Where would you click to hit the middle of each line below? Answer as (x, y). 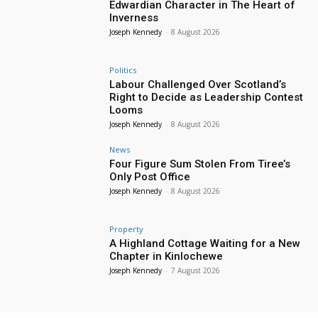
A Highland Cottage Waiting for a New (205, 243)
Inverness (134, 18)
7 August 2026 (196, 270)
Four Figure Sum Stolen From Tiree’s (200, 164)
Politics (123, 70)
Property (127, 229)
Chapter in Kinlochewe (166, 256)
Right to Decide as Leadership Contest (207, 98)
